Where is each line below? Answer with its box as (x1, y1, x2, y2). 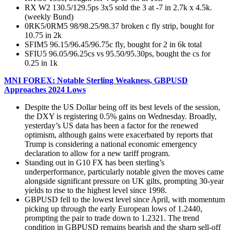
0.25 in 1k (25, 58, 57, 67)
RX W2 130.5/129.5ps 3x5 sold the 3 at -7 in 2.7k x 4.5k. (25, 3, 212, 12)
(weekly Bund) (25, 12, 73, 21)
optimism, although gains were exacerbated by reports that (25, 130, 213, 139)
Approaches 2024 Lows (4, 85, 86, 94)
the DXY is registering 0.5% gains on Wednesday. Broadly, (25, 111, 217, 121)
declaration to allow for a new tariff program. (25, 148, 170, 158)
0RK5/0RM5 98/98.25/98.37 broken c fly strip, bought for (25, 21, 214, 30)
